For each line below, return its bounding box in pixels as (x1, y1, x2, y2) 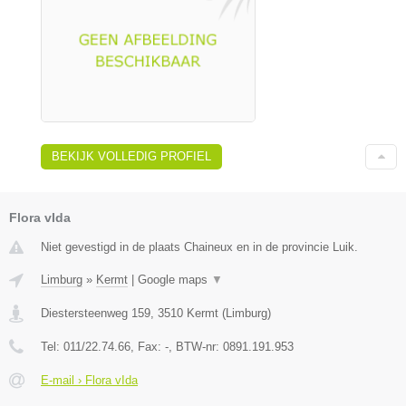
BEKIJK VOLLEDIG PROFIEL (52, 149, 211, 163)
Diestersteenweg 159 (41, 305, 150, 320)
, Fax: (130, 339, 165, 353)
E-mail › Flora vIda (41, 372, 138, 387)
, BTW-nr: (169, 339, 223, 353)
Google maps (138, 272, 211, 286)
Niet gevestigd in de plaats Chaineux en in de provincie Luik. (41, 239, 358, 254)
